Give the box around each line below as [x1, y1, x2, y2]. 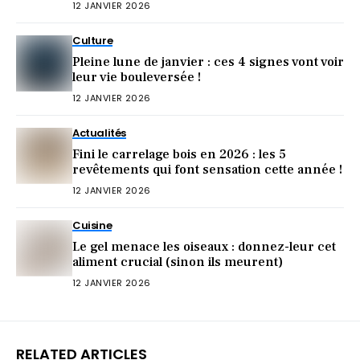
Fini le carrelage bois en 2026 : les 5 [72, 145, 286, 162]
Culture [72, 32, 113, 48]
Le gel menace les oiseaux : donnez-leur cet [72, 238, 336, 255]
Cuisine [72, 217, 112, 233]
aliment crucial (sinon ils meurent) [72, 253, 283, 270]
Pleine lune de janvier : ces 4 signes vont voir [72, 53, 344, 70]
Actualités [72, 125, 127, 141]
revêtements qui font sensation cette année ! [72, 161, 342, 178]
